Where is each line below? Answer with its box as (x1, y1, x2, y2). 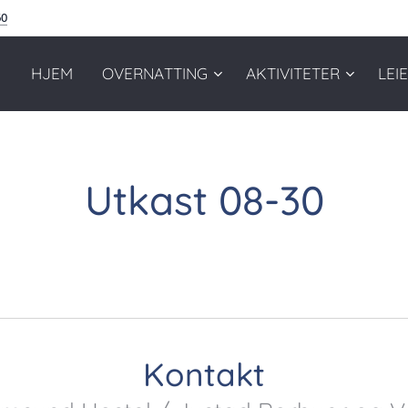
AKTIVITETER (246, 64, 340, 83)
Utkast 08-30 (84, 175, 324, 225)
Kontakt (143, 354, 265, 394)
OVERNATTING (102, 64, 208, 83)
